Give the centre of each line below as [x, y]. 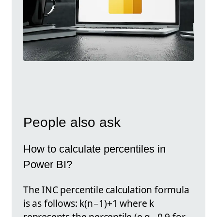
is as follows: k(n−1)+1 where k [89, 203]
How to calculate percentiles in [94, 149]
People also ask [72, 122]
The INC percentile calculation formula [106, 190]
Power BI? [48, 164]
